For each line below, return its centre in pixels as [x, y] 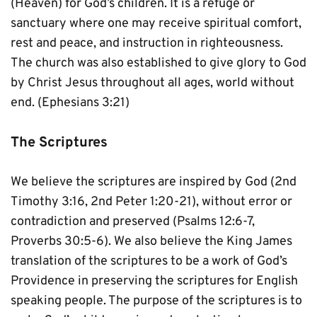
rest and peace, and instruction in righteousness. [147, 44]
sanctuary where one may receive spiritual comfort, [156, 24]
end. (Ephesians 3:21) [70, 103]
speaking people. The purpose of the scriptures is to [156, 301]
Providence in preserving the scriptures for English [154, 281]
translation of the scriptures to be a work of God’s [149, 261]
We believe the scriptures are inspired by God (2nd [154, 182]
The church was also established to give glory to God [158, 63]
